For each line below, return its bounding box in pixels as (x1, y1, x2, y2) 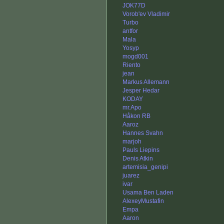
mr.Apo (122, 104, 141, 111)
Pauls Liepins (122, 146, 159, 154)
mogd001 (122, 53, 148, 60)
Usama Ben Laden (122, 189, 173, 196)
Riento (122, 61, 140, 69)
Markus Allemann (122, 78, 169, 86)
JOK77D (122, 2, 145, 9)
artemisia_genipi (122, 163, 168, 171)
